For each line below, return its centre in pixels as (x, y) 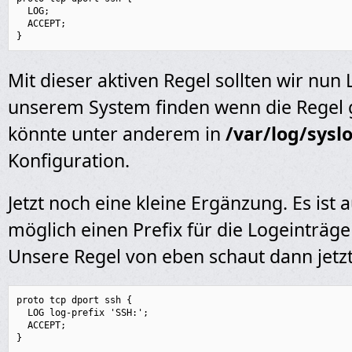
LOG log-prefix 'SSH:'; (82, 313)
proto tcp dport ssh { (74, 300)
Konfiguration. (69, 160)
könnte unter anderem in (117, 134)
